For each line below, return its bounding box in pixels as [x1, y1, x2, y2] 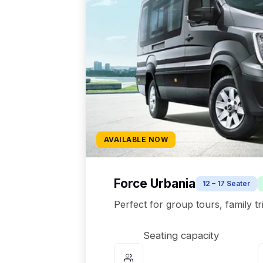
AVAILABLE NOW [104, 135, 168, 144]
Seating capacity [143, 230, 219, 241]
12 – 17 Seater [203, 179, 250, 188]
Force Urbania [114, 176, 195, 191]
